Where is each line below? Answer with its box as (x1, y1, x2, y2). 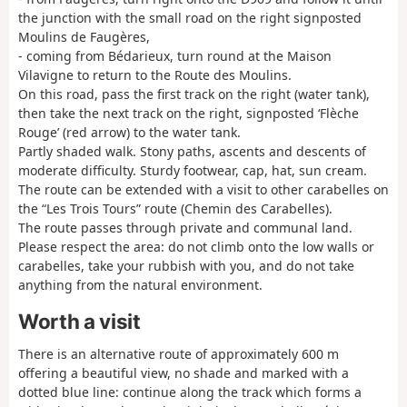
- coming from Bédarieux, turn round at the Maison (18, 46, 332, 65)
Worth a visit (18, 309, 141, 334)
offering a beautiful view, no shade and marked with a (18, 363, 349, 382)
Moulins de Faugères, (18, 27, 150, 45)
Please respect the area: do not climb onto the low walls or (18, 237, 374, 255)
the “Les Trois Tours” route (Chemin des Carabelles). (18, 199, 333, 217)
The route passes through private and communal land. (18, 218, 352, 236)
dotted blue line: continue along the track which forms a (18, 382, 362, 401)
